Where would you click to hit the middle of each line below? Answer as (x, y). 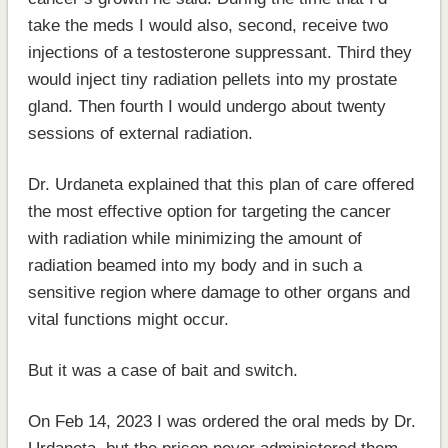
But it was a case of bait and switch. (162, 370)
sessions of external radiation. (140, 133)
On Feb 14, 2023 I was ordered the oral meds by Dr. (221, 421)
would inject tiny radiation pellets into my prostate (212, 79)
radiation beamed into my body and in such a (194, 265)
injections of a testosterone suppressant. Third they (219, 52)
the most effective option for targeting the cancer (209, 211)
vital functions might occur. (128, 319)
